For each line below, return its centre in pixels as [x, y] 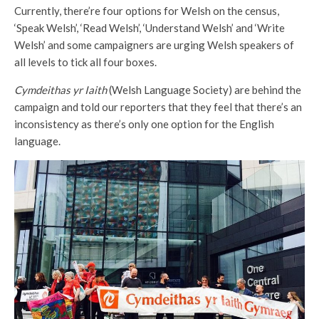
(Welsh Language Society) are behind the [205, 89]
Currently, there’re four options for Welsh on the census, [147, 10]
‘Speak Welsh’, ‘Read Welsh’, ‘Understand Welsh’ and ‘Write [150, 27]
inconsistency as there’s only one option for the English [144, 124]
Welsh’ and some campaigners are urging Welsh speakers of [154, 45]
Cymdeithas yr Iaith [62, 89]
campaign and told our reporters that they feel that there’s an [158, 106]
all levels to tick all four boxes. [85, 62]
